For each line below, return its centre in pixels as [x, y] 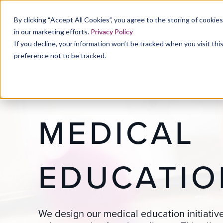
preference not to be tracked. [60, 56]
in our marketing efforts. [52, 32]
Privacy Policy [112, 32]
